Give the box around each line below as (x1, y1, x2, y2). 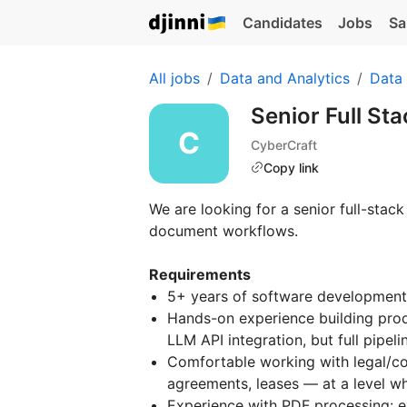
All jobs (149, 69, 200, 87)
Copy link (263, 159, 319, 175)
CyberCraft (251, 136, 317, 153)
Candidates (242, 14, 323, 32)
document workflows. (149, 222, 298, 240)
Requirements (149, 265, 251, 283)
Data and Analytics (220, 69, 350, 87)
